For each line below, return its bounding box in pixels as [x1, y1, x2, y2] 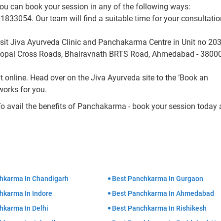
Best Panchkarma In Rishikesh [112, 204, 207, 212]
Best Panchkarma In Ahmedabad [112, 189, 214, 197]
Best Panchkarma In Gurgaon [112, 175, 203, 183]
